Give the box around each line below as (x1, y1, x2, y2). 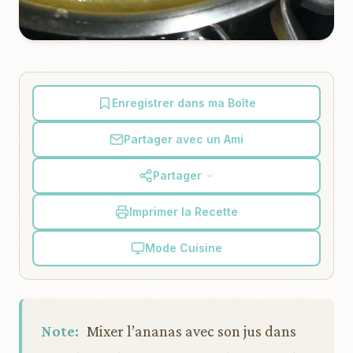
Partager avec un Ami (124, 132, 243, 146)
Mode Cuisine (145, 241, 222, 255)
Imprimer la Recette (129, 205, 238, 218)
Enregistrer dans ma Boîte (111, 96, 256, 110)
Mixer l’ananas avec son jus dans (84, 321, 296, 340)
